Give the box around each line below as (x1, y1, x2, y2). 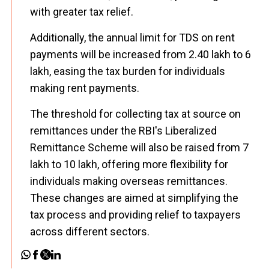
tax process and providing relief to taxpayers (30, 208, 241, 221)
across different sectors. (30, 225, 150, 238)
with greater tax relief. (30, 5, 133, 18)
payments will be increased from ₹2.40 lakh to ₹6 (30, 48, 251, 61)
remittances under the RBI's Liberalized (30, 124, 217, 137)
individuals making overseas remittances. (30, 175, 228, 187)
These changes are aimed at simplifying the (30, 192, 238, 204)
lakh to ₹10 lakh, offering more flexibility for (30, 158, 228, 171)
